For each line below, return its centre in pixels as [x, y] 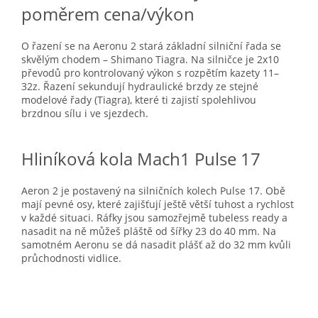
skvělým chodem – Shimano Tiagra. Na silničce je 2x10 [150, 59]
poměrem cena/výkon [108, 14]
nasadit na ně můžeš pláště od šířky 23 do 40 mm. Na [149, 231]
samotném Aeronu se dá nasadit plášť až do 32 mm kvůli [156, 245]
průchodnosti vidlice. [71, 258]
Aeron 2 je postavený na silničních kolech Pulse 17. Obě [153, 191]
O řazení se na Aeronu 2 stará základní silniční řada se [151, 46]
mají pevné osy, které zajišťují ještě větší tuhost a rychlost [158, 204]
